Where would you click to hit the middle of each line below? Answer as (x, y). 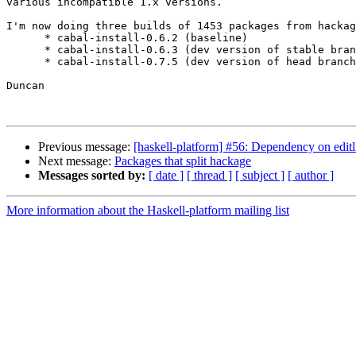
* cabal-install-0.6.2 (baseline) (127, 38)
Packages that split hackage (183, 161)
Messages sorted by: (92, 176)
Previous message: (86, 147)
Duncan (25, 86)
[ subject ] (260, 176)
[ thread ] (209, 176)
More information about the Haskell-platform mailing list (148, 211)
